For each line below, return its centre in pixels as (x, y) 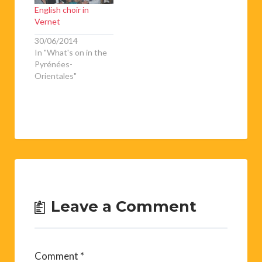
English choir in (62, 10)
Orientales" (56, 75)
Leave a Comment (124, 206)
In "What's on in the (71, 52)
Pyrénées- (54, 64)
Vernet (47, 22)
